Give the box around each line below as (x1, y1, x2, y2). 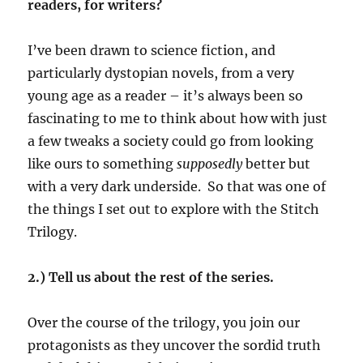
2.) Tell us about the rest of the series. (28, 268, 275, 285)
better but (242, 155, 311, 172)
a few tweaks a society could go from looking (28, 132, 314, 149)
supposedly (177, 155, 243, 172)
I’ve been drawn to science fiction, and (28, 41, 276, 58)
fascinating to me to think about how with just (28, 109, 328, 126)
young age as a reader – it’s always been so (28, 87, 304, 104)
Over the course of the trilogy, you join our (28, 314, 301, 331)
